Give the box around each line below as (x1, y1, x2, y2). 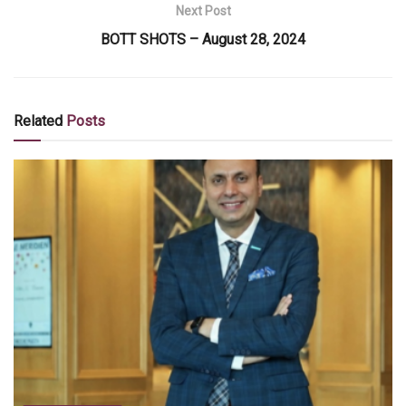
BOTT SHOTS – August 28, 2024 (101, 31, 305, 49)
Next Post (175, 4, 231, 19)
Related (14, 112, 63, 130)
